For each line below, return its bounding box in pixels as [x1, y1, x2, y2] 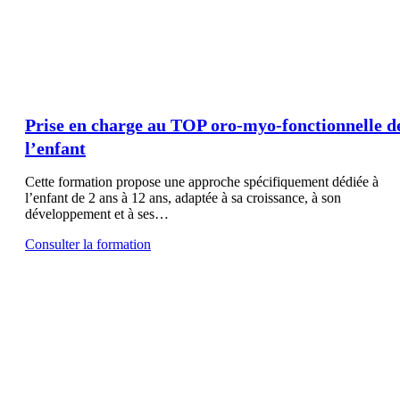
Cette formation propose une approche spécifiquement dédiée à [25, 173, 379, 189]
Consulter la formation [25, 236, 151, 252]
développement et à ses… [25, 205, 169, 221]
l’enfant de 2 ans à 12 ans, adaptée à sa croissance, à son [25, 189, 341, 205]
